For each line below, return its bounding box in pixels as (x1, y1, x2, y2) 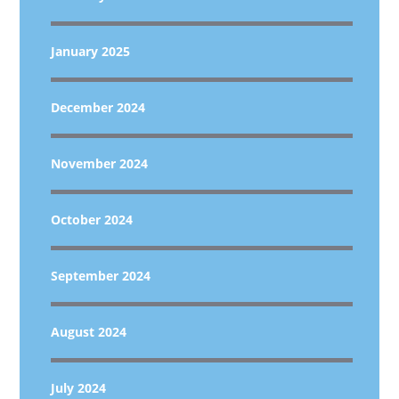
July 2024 (51, 379, 107, 396)
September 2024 (51, 267, 151, 284)
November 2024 (51, 155, 149, 172)
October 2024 (51, 211, 134, 228)
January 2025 (51, 43, 131, 60)
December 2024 (51, 99, 146, 116)
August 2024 (51, 323, 127, 340)
